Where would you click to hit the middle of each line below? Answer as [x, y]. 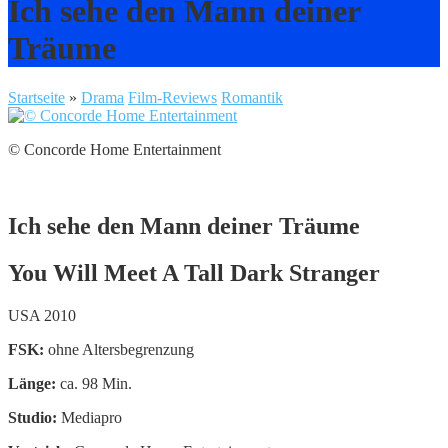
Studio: [32, 417]
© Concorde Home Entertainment [114, 149]
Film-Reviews [172, 97]
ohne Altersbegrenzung [121, 349]
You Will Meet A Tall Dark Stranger [194, 272]
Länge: [32, 383]
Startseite [36, 97]
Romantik [252, 97]
